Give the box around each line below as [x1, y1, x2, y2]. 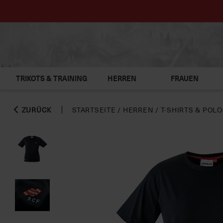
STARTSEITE [72, 105, 116, 115]
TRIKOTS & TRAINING [16, 73, 87, 84]
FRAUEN [171, 73, 199, 84]
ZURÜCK [19, 105, 52, 115]
